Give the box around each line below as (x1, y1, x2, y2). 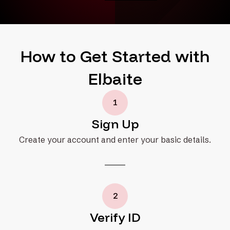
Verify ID (89, 209, 141, 225)
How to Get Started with (21, 45, 209, 66)
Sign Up (91, 116, 139, 131)
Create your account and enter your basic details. (19, 134, 211, 145)
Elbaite (88, 68, 142, 89)
